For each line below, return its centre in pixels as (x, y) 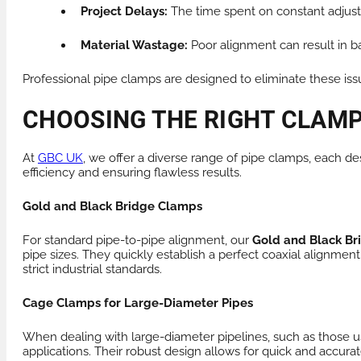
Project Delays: (124, 12)
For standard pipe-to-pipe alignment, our (137, 241)
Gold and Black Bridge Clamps (112, 207)
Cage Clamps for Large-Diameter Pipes (138, 303)
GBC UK (60, 158)
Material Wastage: (134, 46)
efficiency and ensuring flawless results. (132, 173)
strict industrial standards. (92, 270)
